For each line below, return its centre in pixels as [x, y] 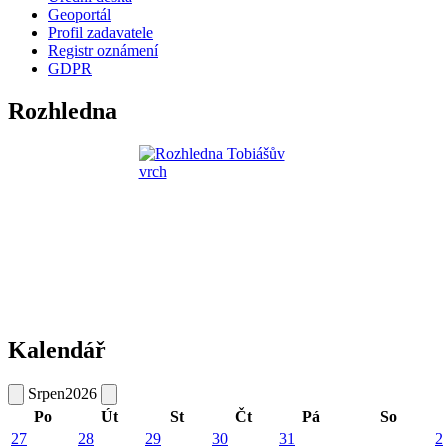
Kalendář [57, 349]
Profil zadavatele [100, 32]
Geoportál [79, 14]
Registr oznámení [103, 50]
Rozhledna [62, 110]
